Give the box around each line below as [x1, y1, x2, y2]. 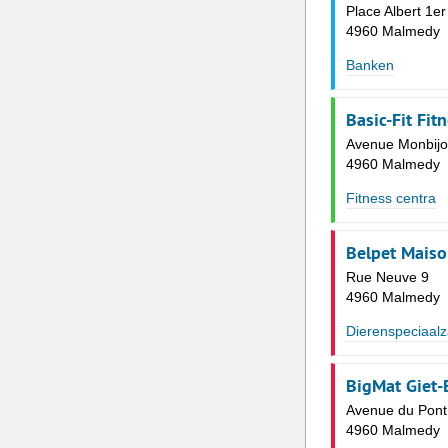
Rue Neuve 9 [345, 269, 429, 286]
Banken [345, 57, 394, 74]
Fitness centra [345, 190, 436, 207]
